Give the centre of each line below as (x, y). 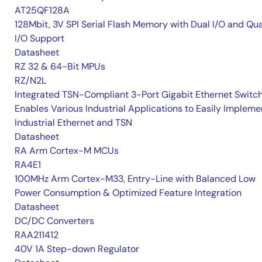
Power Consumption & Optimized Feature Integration (128, 193)
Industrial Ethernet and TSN (73, 123)
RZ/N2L (30, 80)
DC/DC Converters (54, 221)
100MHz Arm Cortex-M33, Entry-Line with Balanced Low (135, 179)
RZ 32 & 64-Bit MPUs (60, 66)
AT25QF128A (42, 10)
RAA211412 (37, 235)
